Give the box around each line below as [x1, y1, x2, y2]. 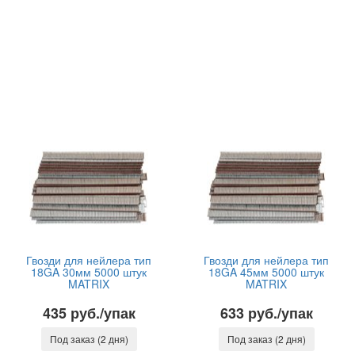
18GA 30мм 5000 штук [31, 264, 147, 280]
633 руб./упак [219, 303, 313, 323]
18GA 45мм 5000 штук [208, 264, 324, 280]
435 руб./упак [42, 303, 136, 323]
